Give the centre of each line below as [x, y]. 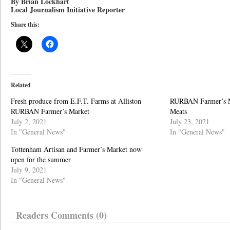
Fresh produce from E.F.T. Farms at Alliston [76, 101]
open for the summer [41, 159]
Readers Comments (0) [61, 215]
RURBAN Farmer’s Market [50, 111]
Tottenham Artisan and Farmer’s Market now [76, 149]
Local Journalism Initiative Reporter [68, 9]
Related [21, 85]
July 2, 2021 [29, 121]
